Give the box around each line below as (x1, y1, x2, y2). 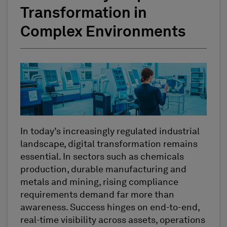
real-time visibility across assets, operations (20, 216, 205, 225)
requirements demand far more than (20, 191, 174, 200)
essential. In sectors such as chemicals (20, 153, 184, 162)
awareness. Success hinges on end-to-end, (20, 203, 200, 213)
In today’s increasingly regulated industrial (20, 127, 200, 137)
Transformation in (20, 6, 147, 21)
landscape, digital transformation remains (20, 140, 198, 149)
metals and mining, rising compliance (20, 178, 178, 187)
